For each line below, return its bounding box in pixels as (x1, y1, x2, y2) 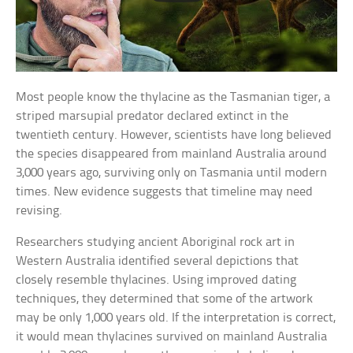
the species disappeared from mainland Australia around (16, 147, 328, 161)
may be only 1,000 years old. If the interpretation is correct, (16, 310, 336, 325)
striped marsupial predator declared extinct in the (16, 109, 289, 123)
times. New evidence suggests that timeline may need (16, 184, 314, 199)
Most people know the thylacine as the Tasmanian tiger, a (16, 90, 331, 104)
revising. (16, 203, 63, 217)
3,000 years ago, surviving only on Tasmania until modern (16, 165, 328, 180)
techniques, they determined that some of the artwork (16, 292, 314, 306)
